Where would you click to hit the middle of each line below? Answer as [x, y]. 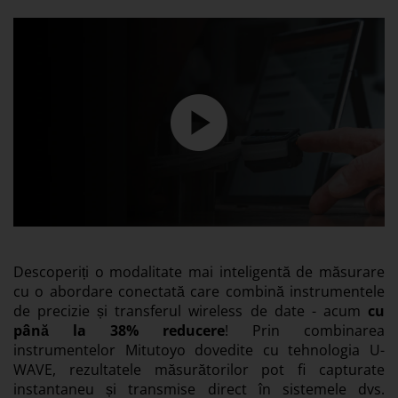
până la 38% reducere [119, 331]
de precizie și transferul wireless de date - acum [191, 311]
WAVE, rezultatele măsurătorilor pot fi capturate [199, 370]
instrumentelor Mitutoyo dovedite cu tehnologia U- [199, 350]
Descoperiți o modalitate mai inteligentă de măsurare [199, 272]
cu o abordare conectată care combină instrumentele [199, 292]
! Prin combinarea [305, 331]
